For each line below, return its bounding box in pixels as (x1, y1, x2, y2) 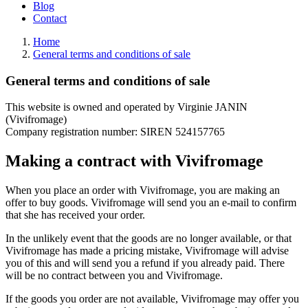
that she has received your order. (5, 209, 145, 221)
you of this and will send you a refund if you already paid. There (5, 257, 285, 269)
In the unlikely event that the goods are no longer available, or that (5, 232, 291, 245)
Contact (33, 12, 67, 24)
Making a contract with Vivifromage (5, 152, 263, 170)
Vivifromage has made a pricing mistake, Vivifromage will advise (5, 245, 289, 257)
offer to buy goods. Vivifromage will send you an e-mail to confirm (5, 197, 296, 209)
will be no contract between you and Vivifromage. (5, 269, 223, 282)
